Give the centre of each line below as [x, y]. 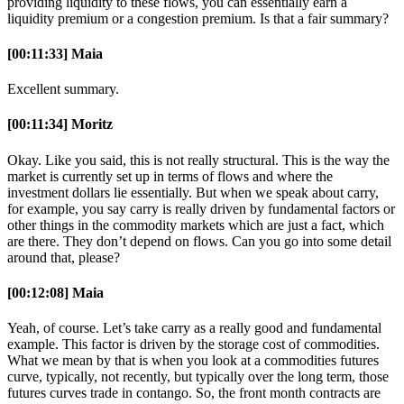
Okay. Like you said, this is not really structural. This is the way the [198, 160]
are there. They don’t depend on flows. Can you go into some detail [199, 241]
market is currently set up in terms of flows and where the [170, 176]
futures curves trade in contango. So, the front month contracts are [194, 393]
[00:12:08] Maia [55, 292]
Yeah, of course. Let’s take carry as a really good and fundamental [194, 328]
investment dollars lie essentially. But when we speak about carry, [193, 192]
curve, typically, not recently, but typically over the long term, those [198, 377]
